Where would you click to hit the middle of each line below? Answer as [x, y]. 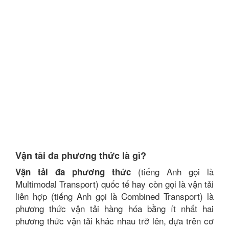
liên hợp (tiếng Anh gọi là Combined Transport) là [114, 196]
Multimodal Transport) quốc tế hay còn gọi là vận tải [114, 184]
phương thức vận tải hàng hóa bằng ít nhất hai [114, 208]
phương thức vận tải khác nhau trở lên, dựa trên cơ [114, 221]
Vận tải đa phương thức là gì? [81, 155]
